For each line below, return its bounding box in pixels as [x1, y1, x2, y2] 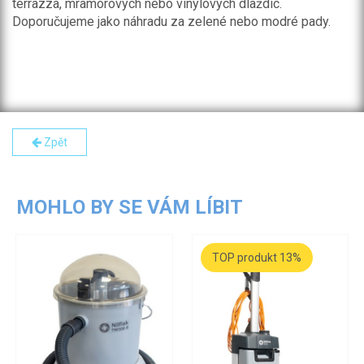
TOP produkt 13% [211, 251, 301, 264]
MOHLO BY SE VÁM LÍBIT [16, 196, 243, 219]
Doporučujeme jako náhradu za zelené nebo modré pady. [12, 14, 331, 29]
